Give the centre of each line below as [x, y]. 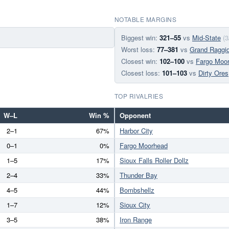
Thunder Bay [139, 175]
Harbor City [136, 131]
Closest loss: [142, 73]
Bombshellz [137, 190]
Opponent [135, 115]
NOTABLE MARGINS [146, 19]
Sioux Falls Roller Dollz [154, 160]
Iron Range [136, 220]
